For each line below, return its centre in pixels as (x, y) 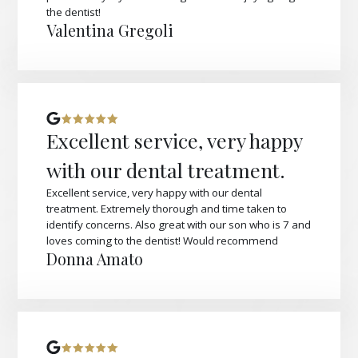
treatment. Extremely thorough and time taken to (167, 209)
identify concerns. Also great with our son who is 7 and (179, 225)
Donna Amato (95, 259)
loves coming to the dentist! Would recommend (163, 241)
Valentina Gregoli (110, 30)
